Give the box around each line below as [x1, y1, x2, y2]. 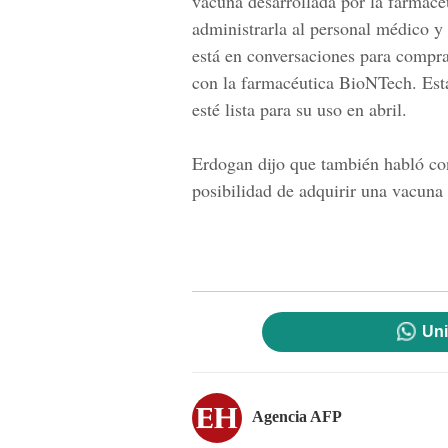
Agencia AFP [252, 407, 342, 425]
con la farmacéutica [192, 70, 334, 94]
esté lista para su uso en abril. [192, 97, 407, 121]
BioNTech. [334, 70, 417, 94]
